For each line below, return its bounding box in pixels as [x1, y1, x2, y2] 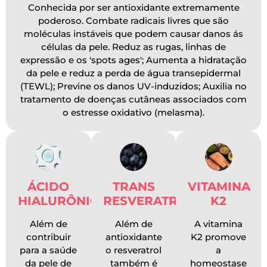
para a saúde [20, 244, 77, 256]
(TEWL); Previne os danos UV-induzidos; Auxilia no [20, 80, 247, 92]
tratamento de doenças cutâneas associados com [20, 94, 247, 105]
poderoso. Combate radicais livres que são [38, 15, 229, 27]
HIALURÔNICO [18, 193, 108, 208]
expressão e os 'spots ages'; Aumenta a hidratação [20, 54, 247, 66]
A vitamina [194, 218, 243, 229]
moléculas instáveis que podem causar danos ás [24, 28, 243, 40]
